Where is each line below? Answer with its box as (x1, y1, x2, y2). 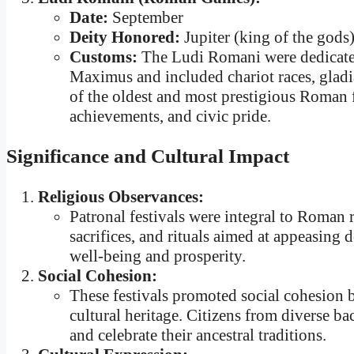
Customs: (70, 47, 137, 66)
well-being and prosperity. (70, 247, 246, 266)
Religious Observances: (38, 187, 204, 207)
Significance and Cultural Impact (6, 145, 289, 168)
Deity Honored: (70, 27, 180, 47)
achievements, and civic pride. (70, 106, 271, 126)
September (108, 7, 183, 27)
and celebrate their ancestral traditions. (70, 326, 326, 345)
